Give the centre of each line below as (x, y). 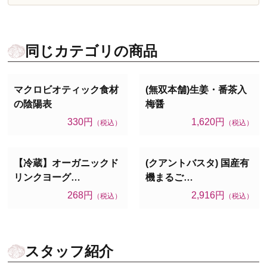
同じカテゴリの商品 (91, 51)
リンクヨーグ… (47, 177)
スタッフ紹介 (69, 251)
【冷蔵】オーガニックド (66, 163)
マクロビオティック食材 (66, 89)
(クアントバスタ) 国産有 (197, 163)
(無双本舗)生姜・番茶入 (196, 89)
